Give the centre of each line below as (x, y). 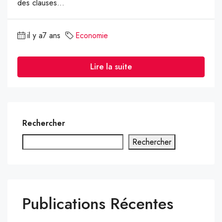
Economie (92, 35)
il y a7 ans (44, 35)
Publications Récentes (98, 203)
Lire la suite (111, 66)
